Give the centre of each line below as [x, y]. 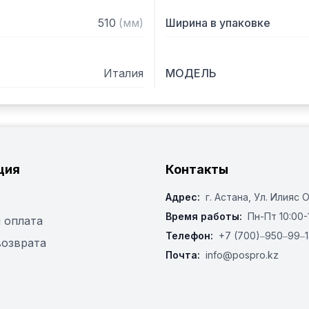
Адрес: [183, 197]
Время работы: [204, 216]
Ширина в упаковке [218, 23]
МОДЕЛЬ [191, 73]
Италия [123, 73]
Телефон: [189, 236]
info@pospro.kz [242, 255]
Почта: [183, 255]
